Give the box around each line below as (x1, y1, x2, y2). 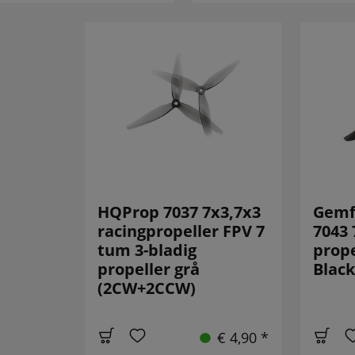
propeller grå (97, 258, 200, 281)
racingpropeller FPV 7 (97, 220, 265, 242)
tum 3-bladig (97, 239, 197, 261)
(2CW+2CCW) (97, 277, 196, 300)
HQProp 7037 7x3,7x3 (97, 201, 261, 223)
